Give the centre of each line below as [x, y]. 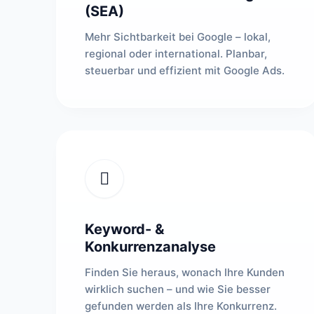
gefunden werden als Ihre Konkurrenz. [181, 306]
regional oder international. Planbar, [176, 54]
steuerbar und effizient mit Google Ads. [185, 70]
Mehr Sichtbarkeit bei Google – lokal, [178, 37]
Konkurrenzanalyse [150, 247]
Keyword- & [124, 229]
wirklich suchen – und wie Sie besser [178, 289]
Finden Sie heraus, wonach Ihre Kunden [185, 272]
